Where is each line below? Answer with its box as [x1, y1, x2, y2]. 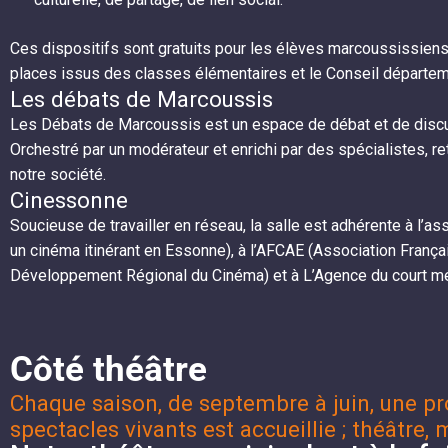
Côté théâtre [10, 348, 207, 391]
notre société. [10, 165, 106, 185]
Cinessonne [10, 187, 128, 214]
